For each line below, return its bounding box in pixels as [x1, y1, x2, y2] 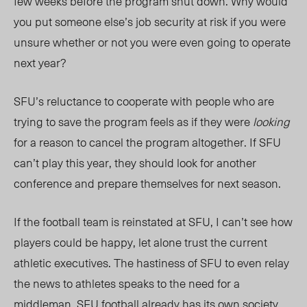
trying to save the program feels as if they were [14, 112, 253, 131]
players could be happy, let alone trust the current [14, 233, 267, 251]
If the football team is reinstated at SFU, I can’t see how [14, 212, 293, 231]
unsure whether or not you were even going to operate [14, 33, 291, 51]
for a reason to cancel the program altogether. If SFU [14, 133, 281, 151]
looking [253, 112, 290, 131]
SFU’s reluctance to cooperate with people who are [14, 92, 274, 110]
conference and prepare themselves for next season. [14, 174, 284, 193]
